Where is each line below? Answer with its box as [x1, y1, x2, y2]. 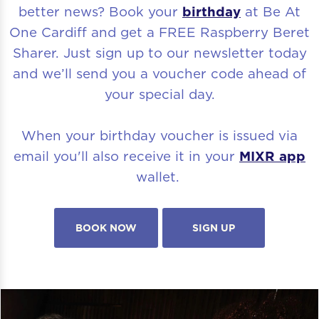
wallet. [135, 167, 184, 186]
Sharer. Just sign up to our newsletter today [12, 43, 307, 62]
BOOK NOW [75, 220, 137, 235]
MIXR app [239, 146, 305, 165]
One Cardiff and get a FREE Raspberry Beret [9, 22, 310, 41]
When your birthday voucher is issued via [21, 125, 298, 145]
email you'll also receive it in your [14, 146, 239, 165]
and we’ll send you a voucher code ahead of [13, 63, 306, 83]
